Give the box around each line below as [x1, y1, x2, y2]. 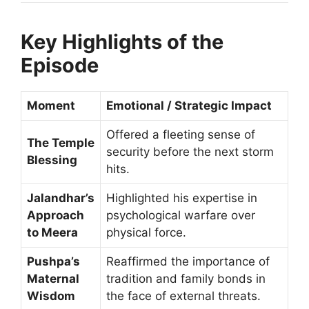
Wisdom [27, 289, 75, 303]
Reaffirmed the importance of [106, 255, 270, 269]
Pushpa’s [27, 255, 80, 269]
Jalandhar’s [27, 191, 94, 206]
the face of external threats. [106, 289, 261, 303]
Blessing [27, 153, 77, 168]
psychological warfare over [106, 208, 255, 223]
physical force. [106, 226, 186, 240]
